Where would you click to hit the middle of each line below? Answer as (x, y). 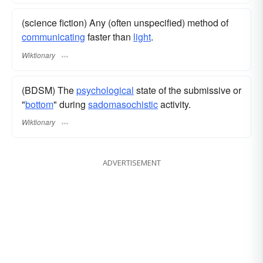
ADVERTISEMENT (131, 162)
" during (71, 104)
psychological (105, 90)
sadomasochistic (123, 104)
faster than (109, 37)
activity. (174, 104)
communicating (53, 37)
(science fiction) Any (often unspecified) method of (125, 23)
